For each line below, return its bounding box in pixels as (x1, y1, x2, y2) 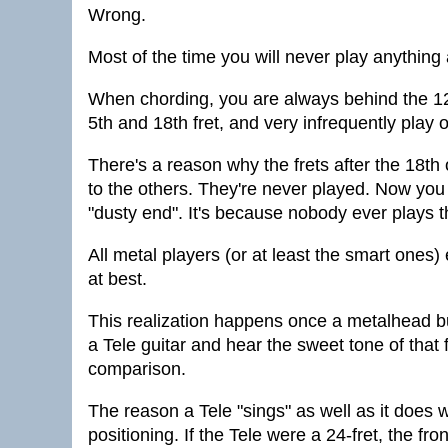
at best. (88, 269, 147, 289)
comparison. (88, 359, 186, 379)
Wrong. (88, 5, 146, 25)
